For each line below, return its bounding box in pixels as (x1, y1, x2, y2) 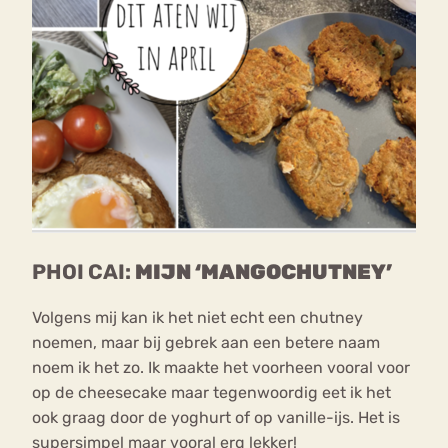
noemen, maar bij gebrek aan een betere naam (32, 333, 380, 353)
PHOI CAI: (32, 260, 131, 285)
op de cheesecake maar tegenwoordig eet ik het (32, 383, 391, 403)
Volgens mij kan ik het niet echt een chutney (32, 308, 363, 328)
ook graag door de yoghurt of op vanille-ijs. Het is (32, 408, 400, 428)
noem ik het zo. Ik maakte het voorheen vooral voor (32, 358, 410, 378)
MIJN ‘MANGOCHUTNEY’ (131, 260, 392, 285)
